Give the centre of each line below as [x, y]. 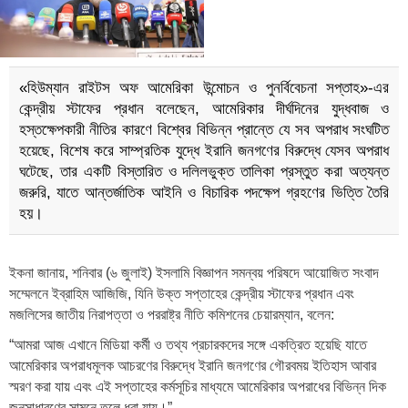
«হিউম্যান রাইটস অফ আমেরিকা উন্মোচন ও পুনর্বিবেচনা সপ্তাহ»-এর [204, 87]
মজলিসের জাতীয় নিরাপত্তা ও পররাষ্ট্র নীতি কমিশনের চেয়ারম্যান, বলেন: [172, 314]
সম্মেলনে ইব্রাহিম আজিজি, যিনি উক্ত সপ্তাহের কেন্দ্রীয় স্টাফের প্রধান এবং [182, 293]
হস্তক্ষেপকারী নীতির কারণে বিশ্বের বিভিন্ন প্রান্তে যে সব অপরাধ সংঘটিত [204, 129]
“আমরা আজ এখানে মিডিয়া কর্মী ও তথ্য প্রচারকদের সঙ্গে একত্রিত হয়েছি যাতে [188, 344]
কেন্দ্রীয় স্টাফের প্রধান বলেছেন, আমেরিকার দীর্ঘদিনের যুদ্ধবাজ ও [204, 108]
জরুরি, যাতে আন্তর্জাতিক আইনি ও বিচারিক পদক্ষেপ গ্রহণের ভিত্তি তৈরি [204, 192]
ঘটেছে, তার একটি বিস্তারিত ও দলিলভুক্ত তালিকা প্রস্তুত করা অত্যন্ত [204, 171]
